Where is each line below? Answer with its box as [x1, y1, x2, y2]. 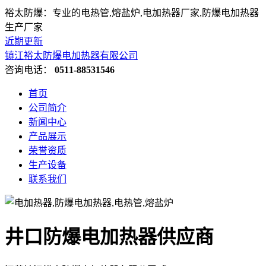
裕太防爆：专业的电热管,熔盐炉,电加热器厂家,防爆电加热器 [5, 8, 259, 18]
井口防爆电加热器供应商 [5, 226, 214, 248]
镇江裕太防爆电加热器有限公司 [5, 50, 138, 61]
